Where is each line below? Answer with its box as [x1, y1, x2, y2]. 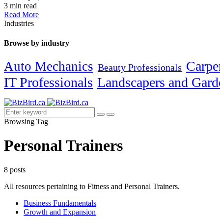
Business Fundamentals [24, 198, 96, 207]
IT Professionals [4, 74, 93, 90]
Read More [4, 10, 39, 19]
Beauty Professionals [98, 62, 182, 73]
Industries [4, 19, 34, 28]
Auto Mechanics [4, 58, 93, 74]
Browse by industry [4, 38, 69, 47]
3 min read [4, 1, 37, 10]
